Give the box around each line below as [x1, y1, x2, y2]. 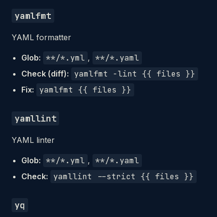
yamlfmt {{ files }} [39, 85, 131, 95]
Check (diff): [21, 69, 69, 78]
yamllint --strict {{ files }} [53, 171, 194, 182]
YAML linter [12, 135, 55, 145]
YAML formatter [12, 32, 71, 42]
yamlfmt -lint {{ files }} [74, 69, 195, 79]
